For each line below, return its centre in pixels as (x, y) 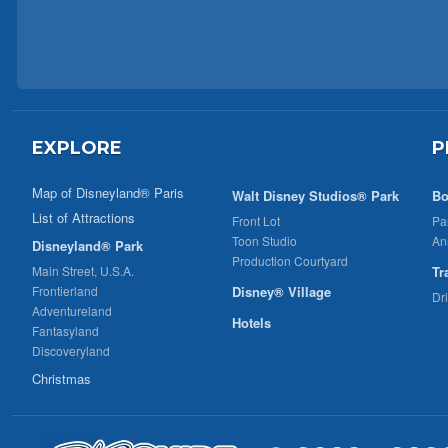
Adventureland (72, 310)
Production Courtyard (290, 260)
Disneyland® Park (87, 245)
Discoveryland (71, 350)
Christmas (61, 378)
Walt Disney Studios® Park (315, 195)
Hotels (251, 322)
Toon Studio (264, 240)
